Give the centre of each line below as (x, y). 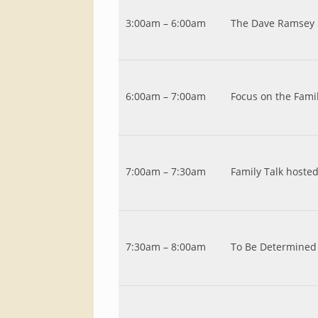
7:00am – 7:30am (166, 171)
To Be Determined (274, 247)
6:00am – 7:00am (166, 96)
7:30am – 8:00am (166, 247)
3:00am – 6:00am (166, 23)
